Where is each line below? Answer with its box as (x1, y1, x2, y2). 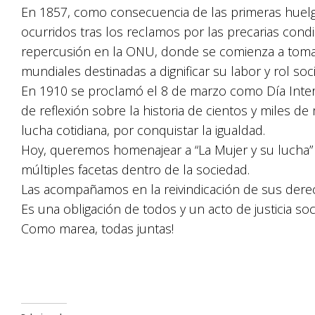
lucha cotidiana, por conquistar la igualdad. (21, 122, 265, 139)
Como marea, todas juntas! (21, 220, 174, 237)
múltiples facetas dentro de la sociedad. (21, 161, 250, 178)
